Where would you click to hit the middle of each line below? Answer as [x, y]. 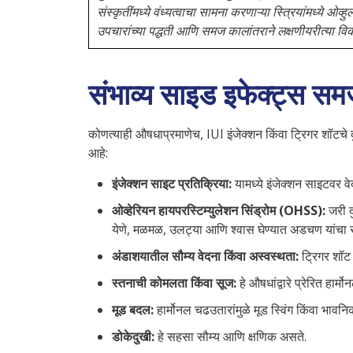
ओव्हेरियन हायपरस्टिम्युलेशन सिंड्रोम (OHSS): [219, 210]
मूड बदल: [133, 309]
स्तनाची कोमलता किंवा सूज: [174, 282]
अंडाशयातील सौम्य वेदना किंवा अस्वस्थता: [205, 256]
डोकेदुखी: [133, 336]
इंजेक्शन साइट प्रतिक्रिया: [172, 183]
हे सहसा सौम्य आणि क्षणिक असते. [230, 336]
